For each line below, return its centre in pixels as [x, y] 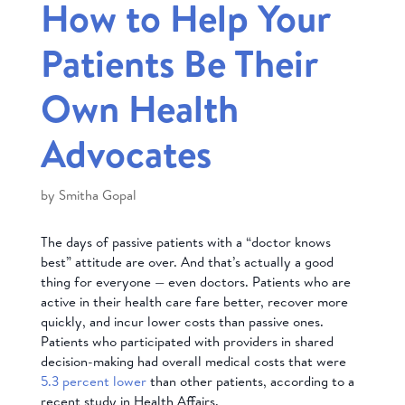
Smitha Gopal [97, 194]
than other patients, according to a [250, 381]
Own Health [139, 108]
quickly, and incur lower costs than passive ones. [182, 321]
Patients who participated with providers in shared [187, 341]
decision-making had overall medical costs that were [193, 361]
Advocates [126, 153]
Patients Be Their [179, 62]
